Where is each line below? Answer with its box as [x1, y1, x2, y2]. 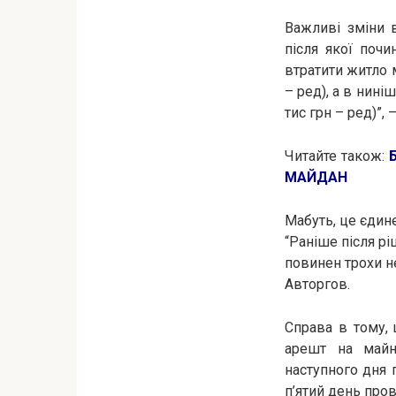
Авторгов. [285, 276, 350, 293]
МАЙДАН [285, 169, 347, 186]
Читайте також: [285, 148, 389, 164]
